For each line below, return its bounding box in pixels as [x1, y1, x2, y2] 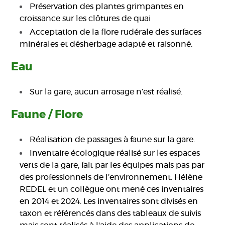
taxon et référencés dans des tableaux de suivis [20, 209, 201, 218]
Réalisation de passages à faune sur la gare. [30, 136, 195, 144]
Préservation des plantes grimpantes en [30, 3, 184, 11]
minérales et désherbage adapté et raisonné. [20, 40, 193, 49]
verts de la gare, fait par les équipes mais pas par [20, 161, 205, 170]
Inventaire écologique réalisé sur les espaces [30, 149, 200, 158]
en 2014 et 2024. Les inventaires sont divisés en [20, 197, 198, 206]
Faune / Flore [11, 109, 83, 121]
